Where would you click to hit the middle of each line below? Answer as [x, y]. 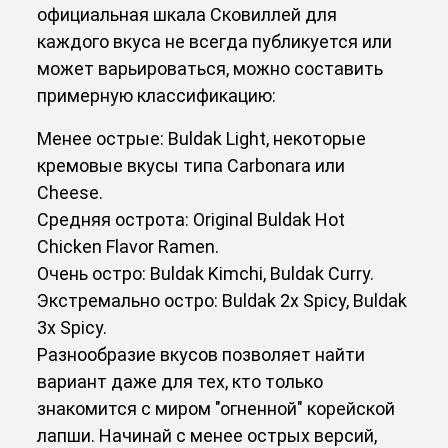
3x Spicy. [72, 327]
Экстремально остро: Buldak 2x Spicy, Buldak [222, 300]
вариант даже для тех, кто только [180, 381]
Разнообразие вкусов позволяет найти [201, 354]
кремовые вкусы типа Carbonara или [191, 165]
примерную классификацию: [157, 95]
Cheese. [70, 192]
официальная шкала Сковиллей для [187, 14]
